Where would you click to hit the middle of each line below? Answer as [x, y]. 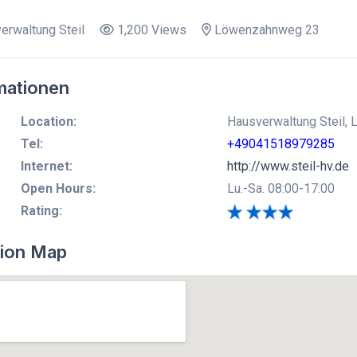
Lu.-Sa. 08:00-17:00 [280, 188]
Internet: [46, 166]
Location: [48, 121]
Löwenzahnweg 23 [265, 29]
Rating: [41, 210]
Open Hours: [58, 188]
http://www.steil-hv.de [288, 166]
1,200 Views [150, 29]
